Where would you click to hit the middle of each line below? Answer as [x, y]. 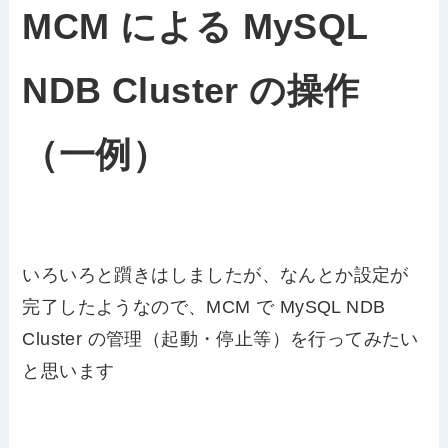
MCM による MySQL [195, 27]
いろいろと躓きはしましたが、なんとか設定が [215, 274]
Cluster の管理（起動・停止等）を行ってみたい [220, 338]
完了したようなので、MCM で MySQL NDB [204, 306]
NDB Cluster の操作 [191, 91]
